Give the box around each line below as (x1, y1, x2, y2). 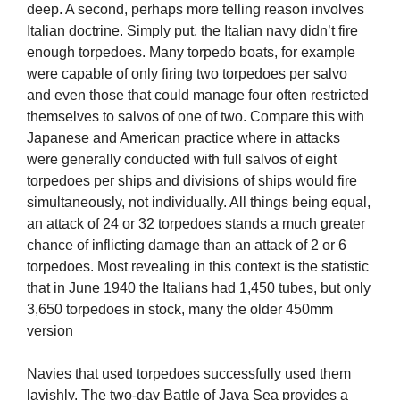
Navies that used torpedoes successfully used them (27, 366, 351, 382)
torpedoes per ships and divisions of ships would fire (27, 173, 357, 189)
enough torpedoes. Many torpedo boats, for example (27, 45, 355, 61)
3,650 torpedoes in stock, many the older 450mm (27, 302, 333, 318)
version (27, 323, 73, 339)
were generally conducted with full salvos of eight (27, 152, 337, 168)
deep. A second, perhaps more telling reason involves (27, 2, 364, 18)
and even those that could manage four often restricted (27, 87, 369, 104)
